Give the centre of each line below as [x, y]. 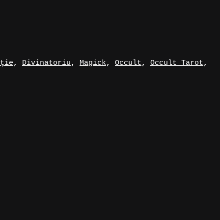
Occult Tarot [177, 63]
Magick [93, 63]
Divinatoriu [46, 63]
